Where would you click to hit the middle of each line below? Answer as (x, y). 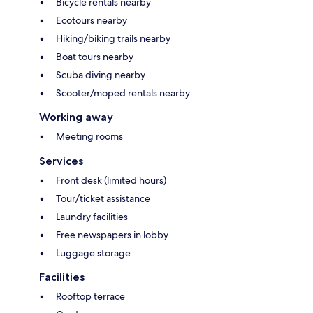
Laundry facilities (92, 217)
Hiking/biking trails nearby (113, 39)
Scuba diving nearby (101, 75)
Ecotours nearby (92, 21)
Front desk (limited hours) (111, 181)
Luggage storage (93, 253)
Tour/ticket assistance (103, 199)
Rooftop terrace (90, 297)
